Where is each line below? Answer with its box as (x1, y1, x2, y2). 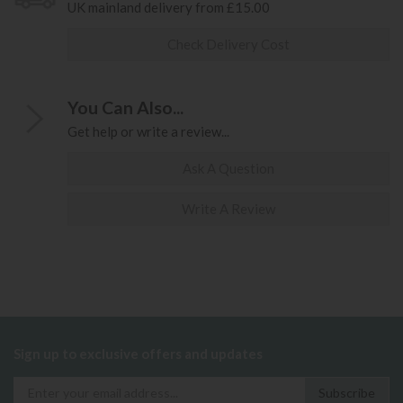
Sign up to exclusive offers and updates (13, 345, 263, 363)
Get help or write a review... (67, 123, 229, 140)
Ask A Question (183, 160, 274, 177)
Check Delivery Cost (167, 36, 290, 53)
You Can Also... (67, 97, 184, 119)
